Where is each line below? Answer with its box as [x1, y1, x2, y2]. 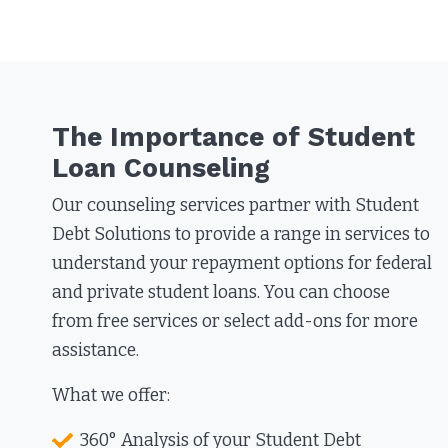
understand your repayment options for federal [52, 253, 433, 275]
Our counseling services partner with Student [52, 195, 420, 217]
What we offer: [52, 385, 171, 407]
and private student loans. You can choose [52, 282, 391, 304]
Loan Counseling [52, 152, 271, 184]
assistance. [52, 340, 144, 362]
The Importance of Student [52, 121, 416, 153]
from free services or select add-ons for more [52, 311, 419, 333]
